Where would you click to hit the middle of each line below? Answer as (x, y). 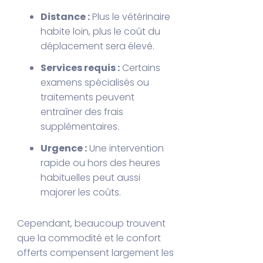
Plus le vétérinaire (130, 16)
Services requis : (80, 68)
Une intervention (126, 148)
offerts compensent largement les (96, 252)
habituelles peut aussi (91, 177)
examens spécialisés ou (95, 82)
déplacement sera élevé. (98, 46)
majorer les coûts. (81, 192)
